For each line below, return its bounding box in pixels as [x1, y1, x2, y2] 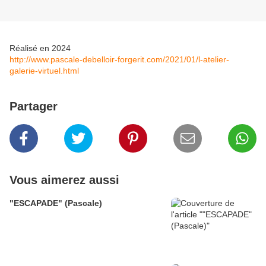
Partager [9, 100, 58, 113]
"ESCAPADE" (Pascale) [9, 198, 102, 208]
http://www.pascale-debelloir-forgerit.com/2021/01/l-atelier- [9, 55, 229, 65]
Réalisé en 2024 [9, 43, 73, 53]
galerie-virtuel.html [9, 66, 79, 76]
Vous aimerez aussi [9, 173, 119, 187]
